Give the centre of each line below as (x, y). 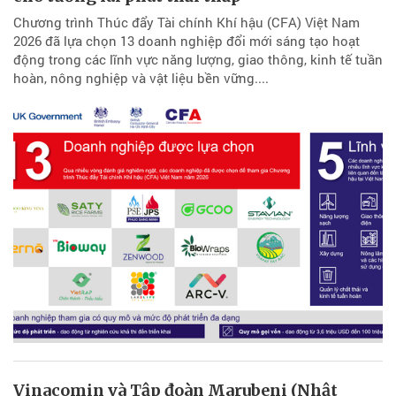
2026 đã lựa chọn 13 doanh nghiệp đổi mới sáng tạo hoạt (187, 41)
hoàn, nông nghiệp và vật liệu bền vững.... (141, 78)
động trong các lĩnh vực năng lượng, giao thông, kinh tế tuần (198, 60)
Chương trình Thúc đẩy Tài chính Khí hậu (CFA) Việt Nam (187, 23)
